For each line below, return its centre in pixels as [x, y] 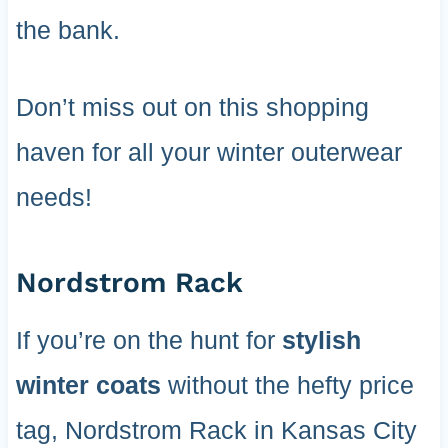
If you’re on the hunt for [148, 340]
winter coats [88, 385]
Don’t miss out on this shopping [192, 107]
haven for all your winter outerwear [208, 152]
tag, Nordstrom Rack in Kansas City [216, 430]
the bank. [67, 30]
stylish [321, 340]
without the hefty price [287, 385]
